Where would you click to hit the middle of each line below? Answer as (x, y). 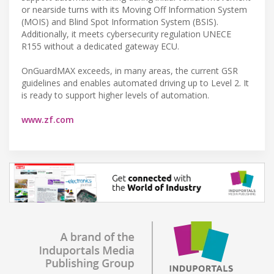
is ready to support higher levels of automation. (115, 95)
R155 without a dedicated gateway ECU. (100, 46)
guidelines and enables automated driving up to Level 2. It (135, 83)
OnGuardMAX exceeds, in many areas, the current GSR (130, 70)
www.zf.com (48, 119)
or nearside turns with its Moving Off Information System (134, 9)
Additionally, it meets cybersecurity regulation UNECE (126, 34)
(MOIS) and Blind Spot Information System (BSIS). (120, 21)
